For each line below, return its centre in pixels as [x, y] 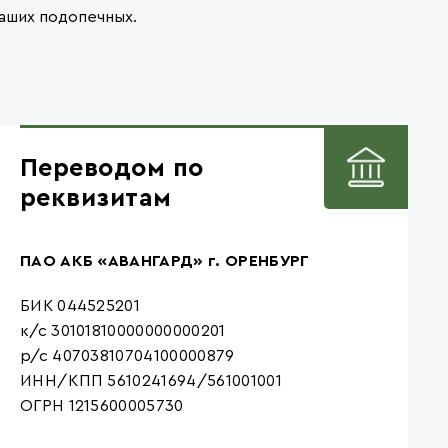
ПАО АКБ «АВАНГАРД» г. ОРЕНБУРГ [164, 260]
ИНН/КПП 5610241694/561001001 [150, 380]
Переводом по [111, 168]
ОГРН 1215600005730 [101, 405]
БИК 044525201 [80, 305]
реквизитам [95, 198]
